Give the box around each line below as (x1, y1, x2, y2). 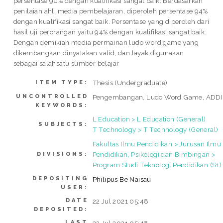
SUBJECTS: (38, 121, 89, 128)
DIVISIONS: (37, 151, 89, 158)
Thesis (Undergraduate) (92, 79, 168, 87)
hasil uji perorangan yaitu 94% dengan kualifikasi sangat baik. (13, 27, 207, 36)
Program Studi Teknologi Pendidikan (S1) (92, 161, 222, 169)
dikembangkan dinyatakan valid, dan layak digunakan (13, 48, 184, 57)
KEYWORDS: (35, 102, 89, 109)
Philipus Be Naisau (92, 175, 151, 184)
